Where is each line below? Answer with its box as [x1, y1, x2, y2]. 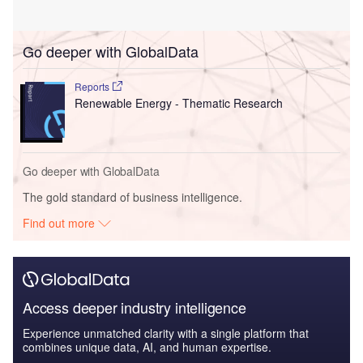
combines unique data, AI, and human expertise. [23, 338, 271, 355]
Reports [74, 79, 112, 93]
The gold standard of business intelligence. [23, 188, 242, 205]
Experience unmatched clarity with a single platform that [23, 324, 309, 341]
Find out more [23, 214, 99, 231]
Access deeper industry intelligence [23, 296, 246, 318]
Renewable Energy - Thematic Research [74, 94, 283, 111]
